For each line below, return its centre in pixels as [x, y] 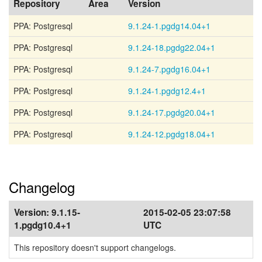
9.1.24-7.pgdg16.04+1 [169, 69]
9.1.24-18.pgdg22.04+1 [172, 47]
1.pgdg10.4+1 [43, 225]
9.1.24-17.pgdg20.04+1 [172, 112]
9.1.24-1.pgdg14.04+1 [169, 26]
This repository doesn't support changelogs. [95, 247]
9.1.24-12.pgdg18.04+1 [172, 134]
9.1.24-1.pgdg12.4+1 [167, 91]
